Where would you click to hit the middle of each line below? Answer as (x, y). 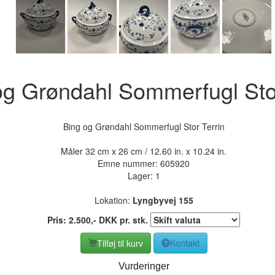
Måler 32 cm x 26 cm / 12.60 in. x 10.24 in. (144, 151)
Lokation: (113, 200)
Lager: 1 (144, 175)
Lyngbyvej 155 (163, 200)
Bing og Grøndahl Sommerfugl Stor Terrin (144, 126)
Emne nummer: (129, 163)
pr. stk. (134, 219)
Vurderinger (144, 266)
